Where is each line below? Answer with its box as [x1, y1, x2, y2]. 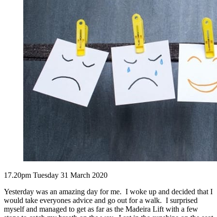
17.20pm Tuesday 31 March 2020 [4, 171, 108, 180]
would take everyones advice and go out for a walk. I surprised [4, 196, 198, 205]
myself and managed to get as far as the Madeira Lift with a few [4, 205, 198, 214]
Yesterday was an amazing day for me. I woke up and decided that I [4, 187, 213, 196]
